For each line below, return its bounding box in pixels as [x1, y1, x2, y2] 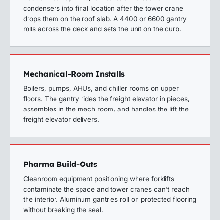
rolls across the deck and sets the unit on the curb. [23, 25, 181, 33]
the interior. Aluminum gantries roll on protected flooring [23, 195, 196, 203]
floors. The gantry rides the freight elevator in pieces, [23, 95, 190, 103]
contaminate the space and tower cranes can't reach [23, 185, 190, 193]
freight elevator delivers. [23, 115, 99, 123]
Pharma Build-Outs [23, 159, 97, 169]
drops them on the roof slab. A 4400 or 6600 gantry [23, 15, 187, 23]
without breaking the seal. [23, 206, 103, 214]
